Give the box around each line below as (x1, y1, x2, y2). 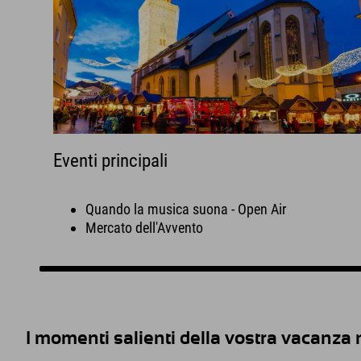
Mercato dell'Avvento (85, 219, 204, 237)
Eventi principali (53, 150, 168, 172)
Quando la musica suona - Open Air (85, 201, 287, 218)
